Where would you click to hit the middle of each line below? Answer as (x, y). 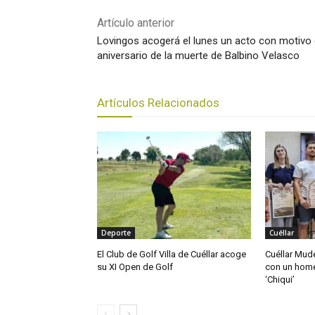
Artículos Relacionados (158, 102)
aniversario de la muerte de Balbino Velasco (198, 55)
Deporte (116, 232)
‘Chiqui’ (279, 279)
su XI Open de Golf (135, 266)
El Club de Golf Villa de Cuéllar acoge (172, 254)
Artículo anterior (136, 22)
